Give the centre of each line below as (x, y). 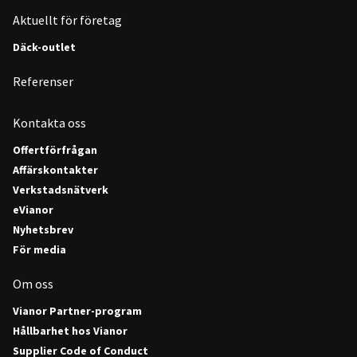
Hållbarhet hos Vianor (70, 331)
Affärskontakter (55, 170)
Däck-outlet (44, 47)
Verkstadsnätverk (61, 190)
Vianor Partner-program (77, 311)
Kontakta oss (49, 123)
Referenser (43, 82)
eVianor (33, 210)
